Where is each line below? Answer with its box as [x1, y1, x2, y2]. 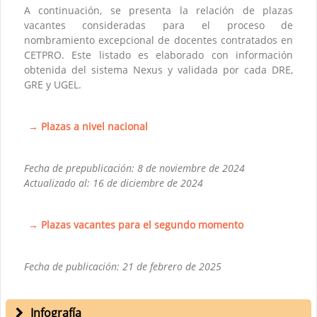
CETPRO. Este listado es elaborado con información [23, 47, 294, 62]
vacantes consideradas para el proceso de [23, 18, 294, 32]
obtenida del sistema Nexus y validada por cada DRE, [23, 62, 294, 76]
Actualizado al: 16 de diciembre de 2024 [23, 175, 203, 190]
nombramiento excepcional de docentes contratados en [23, 33, 294, 47]
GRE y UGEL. [23, 77, 81, 91]
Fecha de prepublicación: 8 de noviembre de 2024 [23, 161, 245, 175]
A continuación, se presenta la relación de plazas [23, 3, 294, 17]
